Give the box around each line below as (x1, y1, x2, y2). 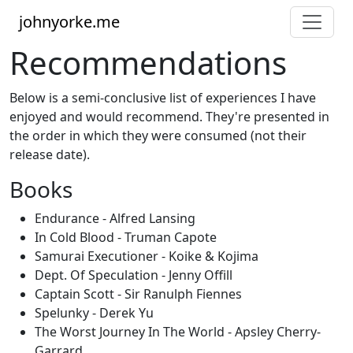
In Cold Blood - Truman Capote (35, 229, 217, 246)
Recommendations (9, 41, 287, 84)
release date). (9, 146, 90, 163)
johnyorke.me (19, 11, 120, 32)
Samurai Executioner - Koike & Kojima (35, 247, 258, 265)
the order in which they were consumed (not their (9, 127, 307, 144)
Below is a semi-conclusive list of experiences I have (9, 89, 316, 106)
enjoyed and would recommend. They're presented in (9, 108, 329, 125)
